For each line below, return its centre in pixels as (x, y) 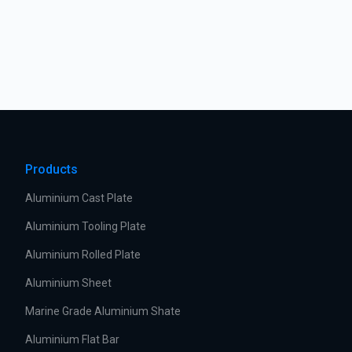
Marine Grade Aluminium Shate (103, 311)
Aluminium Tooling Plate (86, 226)
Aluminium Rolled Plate (83, 255)
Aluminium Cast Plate (79, 198)
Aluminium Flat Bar (72, 339)
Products (51, 169)
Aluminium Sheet (68, 283)
